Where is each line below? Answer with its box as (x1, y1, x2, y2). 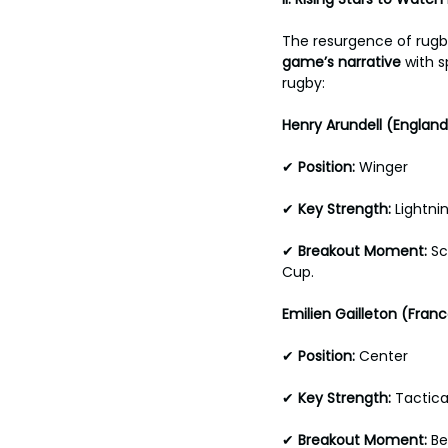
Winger (359, 157, 412, 177)
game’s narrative (282, 52, 405, 72)
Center (359, 346, 412, 366)
